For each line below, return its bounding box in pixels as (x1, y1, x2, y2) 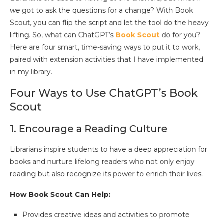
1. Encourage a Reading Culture (10, 123, 167, 135)
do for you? (160, 30, 200, 40)
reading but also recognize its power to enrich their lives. (10, 169, 203, 179)
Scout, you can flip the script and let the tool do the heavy (10, 18, 209, 27)
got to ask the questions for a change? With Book (20, 6, 193, 15)
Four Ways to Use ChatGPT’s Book (10, 86, 198, 100)
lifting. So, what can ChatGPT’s (10, 30, 113, 40)
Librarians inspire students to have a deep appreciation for (10, 145, 207, 154)
